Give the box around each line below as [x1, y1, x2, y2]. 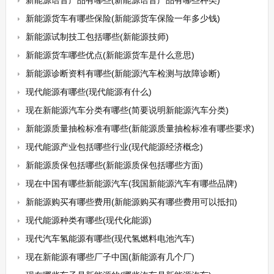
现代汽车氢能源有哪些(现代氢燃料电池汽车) [25, 234, 194, 243]
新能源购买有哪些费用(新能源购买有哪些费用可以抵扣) [25, 197, 237, 207]
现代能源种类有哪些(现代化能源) [25, 215, 152, 225]
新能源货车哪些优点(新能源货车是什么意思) [25, 50, 194, 60]
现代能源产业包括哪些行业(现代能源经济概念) [25, 142, 203, 152]
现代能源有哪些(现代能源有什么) [25, 87, 152, 97]
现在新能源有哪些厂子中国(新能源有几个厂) [25, 252, 194, 262]
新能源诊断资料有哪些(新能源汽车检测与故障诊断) [25, 68, 220, 78]
